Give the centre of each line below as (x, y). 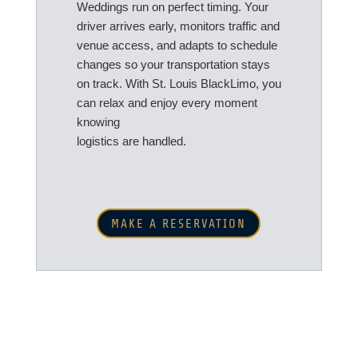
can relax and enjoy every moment (167, 102)
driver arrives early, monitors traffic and (178, 26)
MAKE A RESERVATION (179, 223)
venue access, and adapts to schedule (177, 45)
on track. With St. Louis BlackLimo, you (179, 83)
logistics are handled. (131, 141)
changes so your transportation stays (173, 64)
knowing (98, 121)
